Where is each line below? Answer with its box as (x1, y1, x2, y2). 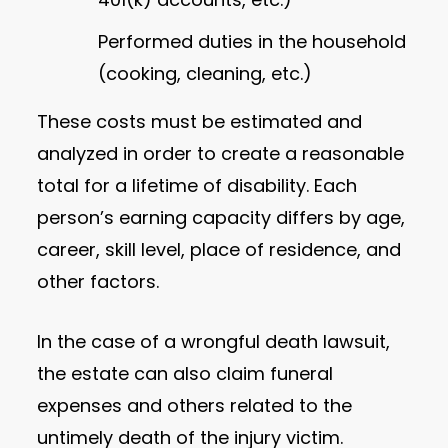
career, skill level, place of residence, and (37, 236, 402, 262)
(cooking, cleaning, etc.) (98, 61, 313, 87)
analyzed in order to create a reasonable (37, 140, 405, 166)
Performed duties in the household (98, 29, 407, 55)
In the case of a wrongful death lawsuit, (37, 328, 391, 354)
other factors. (37, 268, 160, 294)
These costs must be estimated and (37, 108, 363, 134)
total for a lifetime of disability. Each (37, 172, 358, 198)
